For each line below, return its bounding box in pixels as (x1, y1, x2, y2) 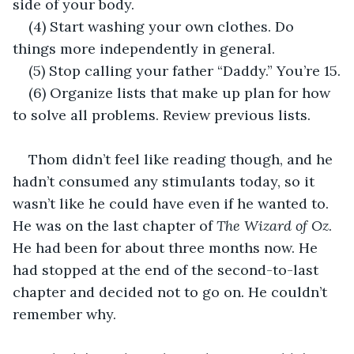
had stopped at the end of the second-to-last (13, 260, 322, 279)
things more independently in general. (13, 39, 275, 58)
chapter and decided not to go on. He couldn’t (13, 282, 331, 301)
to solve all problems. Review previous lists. (13, 105, 311, 124)
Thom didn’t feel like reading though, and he (28, 149, 337, 168)
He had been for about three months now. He (13, 238, 322, 257)
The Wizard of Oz (217, 216, 329, 235)
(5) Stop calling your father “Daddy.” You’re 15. (28, 61, 341, 80)
